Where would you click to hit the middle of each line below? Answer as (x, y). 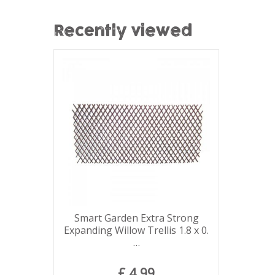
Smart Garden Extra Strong (136, 218)
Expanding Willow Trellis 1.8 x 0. (136, 230)
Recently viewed (123, 32)
